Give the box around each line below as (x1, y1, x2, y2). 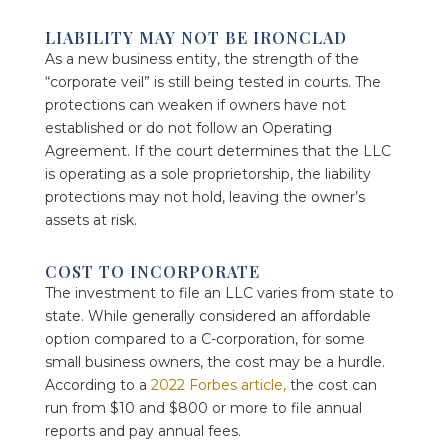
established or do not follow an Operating (44, 118, 332, 137)
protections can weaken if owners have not (44, 95, 346, 114)
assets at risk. (44, 210, 137, 229)
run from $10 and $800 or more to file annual (44, 398, 362, 417)
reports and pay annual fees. (44, 421, 241, 440)
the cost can (285, 375, 377, 394)
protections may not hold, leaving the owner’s (44, 187, 365, 206)
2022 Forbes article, (150, 375, 286, 394)
